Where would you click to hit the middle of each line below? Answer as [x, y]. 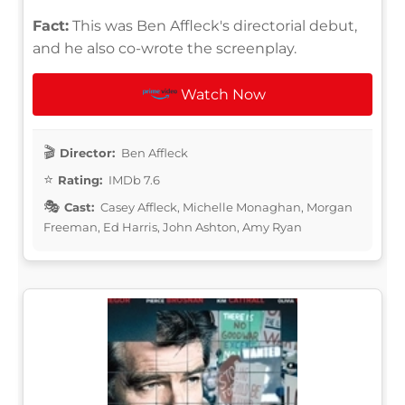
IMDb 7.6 [133, 179]
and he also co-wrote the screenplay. [165, 48]
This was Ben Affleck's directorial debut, [213, 25]
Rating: [80, 179]
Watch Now [224, 94]
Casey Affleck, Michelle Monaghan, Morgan [225, 207]
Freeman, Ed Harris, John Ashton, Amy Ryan [173, 226]
